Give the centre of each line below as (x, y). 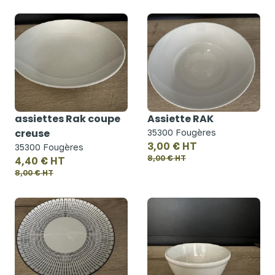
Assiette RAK (180, 119)
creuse (32, 134)
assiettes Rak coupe (68, 119)
